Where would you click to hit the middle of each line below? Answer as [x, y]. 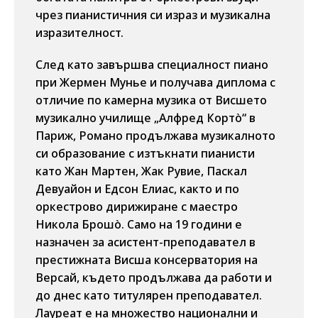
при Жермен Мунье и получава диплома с [155, 82]
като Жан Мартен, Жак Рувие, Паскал [141, 171]
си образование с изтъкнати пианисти [145, 153]
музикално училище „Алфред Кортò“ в [146, 118]
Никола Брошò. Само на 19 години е [139, 224]
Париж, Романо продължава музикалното [155, 136]
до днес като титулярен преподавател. [149, 295]
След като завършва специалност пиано [152, 65]
